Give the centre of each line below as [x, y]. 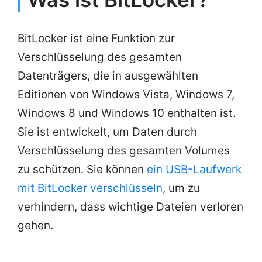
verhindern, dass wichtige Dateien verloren [130, 207]
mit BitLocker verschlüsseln [90, 188]
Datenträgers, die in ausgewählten [108, 76]
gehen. [35, 226]
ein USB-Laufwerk [194, 170]
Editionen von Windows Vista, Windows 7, [126, 95]
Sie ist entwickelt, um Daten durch [107, 132]
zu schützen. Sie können [82, 170]
